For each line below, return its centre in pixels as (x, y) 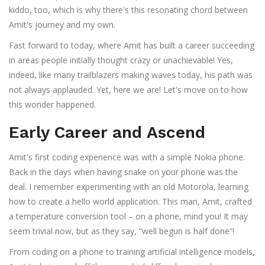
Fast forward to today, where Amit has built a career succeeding (132, 46)
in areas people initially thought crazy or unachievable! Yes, (121, 60)
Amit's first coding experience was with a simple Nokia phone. (127, 157)
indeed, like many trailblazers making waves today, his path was (131, 75)
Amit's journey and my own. (62, 25)
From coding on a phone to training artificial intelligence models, (132, 252)
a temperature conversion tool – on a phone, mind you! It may (128, 216)
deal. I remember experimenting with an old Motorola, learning (129, 187)
